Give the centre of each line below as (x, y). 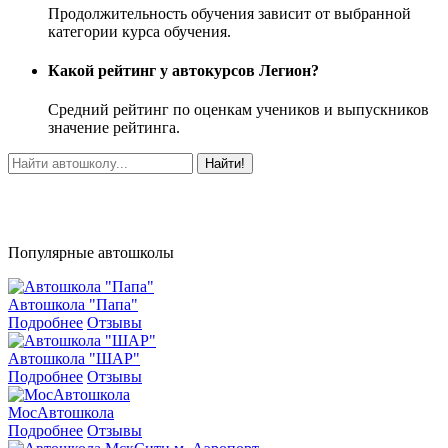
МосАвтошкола (61, 413)
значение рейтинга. (114, 128)
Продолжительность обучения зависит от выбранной (229, 13)
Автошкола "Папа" (73, 305)
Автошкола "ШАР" (74, 359)
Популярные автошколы (91, 253)
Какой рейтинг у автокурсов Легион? (183, 71)
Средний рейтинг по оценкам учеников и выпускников (238, 110)
